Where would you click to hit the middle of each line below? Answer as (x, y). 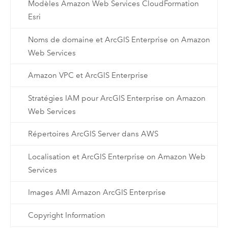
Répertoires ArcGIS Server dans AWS (93, 134)
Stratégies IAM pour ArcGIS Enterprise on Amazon (117, 98)
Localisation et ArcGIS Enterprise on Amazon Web (117, 156)
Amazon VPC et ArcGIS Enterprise (88, 76)
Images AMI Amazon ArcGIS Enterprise (97, 193)
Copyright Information (66, 215)
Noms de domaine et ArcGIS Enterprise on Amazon (119, 39)
